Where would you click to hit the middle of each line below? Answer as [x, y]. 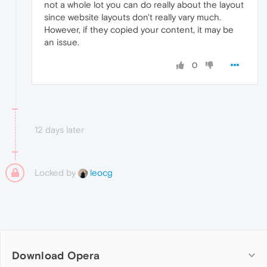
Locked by [56, 172]
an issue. [62, 42]
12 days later [59, 129]
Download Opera [56, 255]
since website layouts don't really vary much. [133, 17]
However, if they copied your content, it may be [139, 29]
